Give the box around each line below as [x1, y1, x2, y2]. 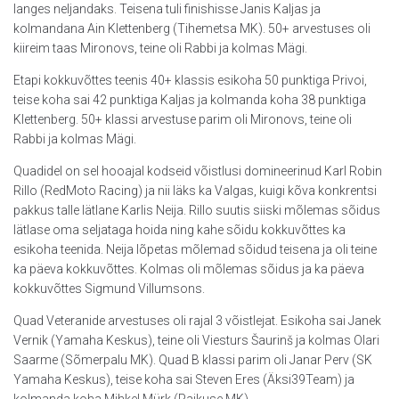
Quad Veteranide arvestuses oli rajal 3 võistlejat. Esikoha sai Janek [13, 313, 381, 328]
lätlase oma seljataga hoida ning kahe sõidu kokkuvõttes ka [13, 222, 346, 237]
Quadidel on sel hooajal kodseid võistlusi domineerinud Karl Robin [13, 163, 382, 178]
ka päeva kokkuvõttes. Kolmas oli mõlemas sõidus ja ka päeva [13, 261, 364, 276]
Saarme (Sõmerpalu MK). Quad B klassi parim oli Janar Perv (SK [13, 352, 372, 367]
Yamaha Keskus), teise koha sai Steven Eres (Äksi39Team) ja [13, 371, 354, 387]
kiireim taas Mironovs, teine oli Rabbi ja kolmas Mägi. [13, 40, 307, 55]
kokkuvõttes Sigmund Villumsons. [13, 281, 205, 296]
